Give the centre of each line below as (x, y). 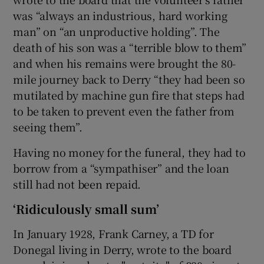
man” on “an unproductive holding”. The (116, 32)
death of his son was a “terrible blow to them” (130, 47)
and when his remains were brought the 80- (125, 63)
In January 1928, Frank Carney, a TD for (113, 234)
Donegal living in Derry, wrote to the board (122, 250)
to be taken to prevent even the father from (124, 111)
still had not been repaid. (77, 184)
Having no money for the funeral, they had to (129, 152)
